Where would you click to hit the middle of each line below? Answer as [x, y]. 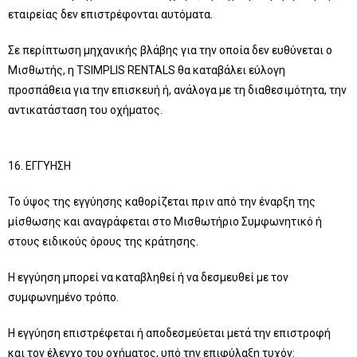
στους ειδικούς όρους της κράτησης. [103, 241]
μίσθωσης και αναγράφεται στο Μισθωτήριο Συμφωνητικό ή [165, 222]
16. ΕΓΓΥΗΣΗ [39, 166]
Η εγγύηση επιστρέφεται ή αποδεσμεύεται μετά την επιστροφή [169, 333]
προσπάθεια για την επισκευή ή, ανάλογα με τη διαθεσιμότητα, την [177, 90]
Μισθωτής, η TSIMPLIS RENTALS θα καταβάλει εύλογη [147, 70]
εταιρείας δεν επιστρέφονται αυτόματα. [110, 14]
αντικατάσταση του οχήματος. [85, 110]
